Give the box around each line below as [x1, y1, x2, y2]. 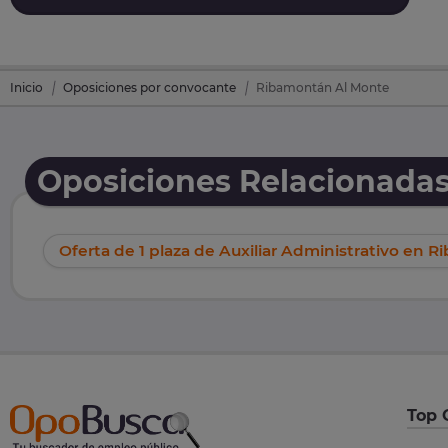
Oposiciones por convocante [63, 80, 236, 96]
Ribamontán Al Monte [256, 80, 389, 96]
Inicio [10, 80, 43, 96]
